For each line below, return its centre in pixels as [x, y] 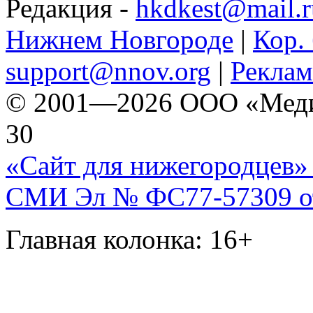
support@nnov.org [108, 71]
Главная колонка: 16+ [129, 240]
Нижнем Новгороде [119, 40]
